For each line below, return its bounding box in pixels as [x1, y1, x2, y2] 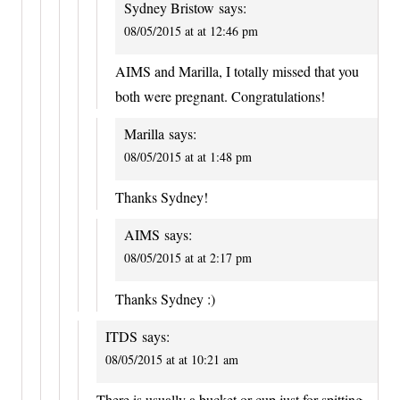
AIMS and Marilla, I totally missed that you [115, 62, 359, 81]
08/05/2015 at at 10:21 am [105, 350, 238, 368]
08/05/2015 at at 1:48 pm [124, 148, 252, 166]
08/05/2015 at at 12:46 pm [124, 21, 258, 39]
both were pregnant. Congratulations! [115, 87, 325, 106]
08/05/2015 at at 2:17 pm [124, 249, 252, 267]
